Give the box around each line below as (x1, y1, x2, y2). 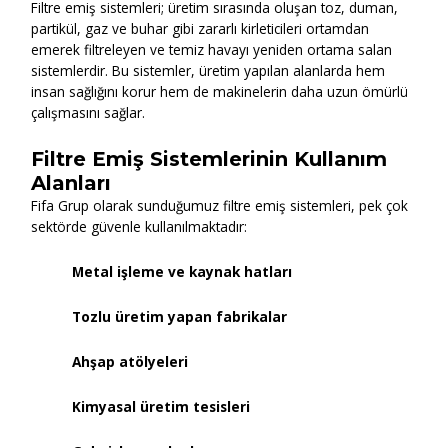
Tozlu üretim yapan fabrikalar (72, 306, 288, 326)
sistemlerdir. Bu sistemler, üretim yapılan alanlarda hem (31, 61, 386, 81)
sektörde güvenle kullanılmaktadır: (31, 217, 248, 237)
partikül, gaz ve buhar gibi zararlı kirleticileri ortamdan (31, 19, 370, 39)
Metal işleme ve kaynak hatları (72, 262, 293, 281)
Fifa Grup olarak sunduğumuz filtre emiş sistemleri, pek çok (31, 196, 409, 216)
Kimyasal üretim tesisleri (72, 396, 251, 416)
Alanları (31, 171, 112, 196)
